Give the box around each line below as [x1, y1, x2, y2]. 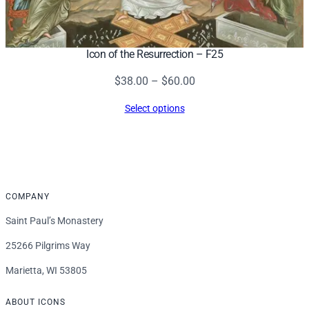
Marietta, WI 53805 [6, 264, 87, 276]
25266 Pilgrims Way [6, 239, 90, 251]
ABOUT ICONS [6, 297, 66, 307]
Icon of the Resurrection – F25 [86, 48, 223, 61]
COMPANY [6, 191, 50, 201]
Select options [124, 103, 185, 114]
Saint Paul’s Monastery [6, 215, 103, 226]
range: [194, 91, 225, 105]
